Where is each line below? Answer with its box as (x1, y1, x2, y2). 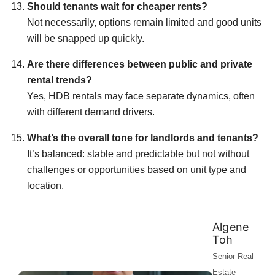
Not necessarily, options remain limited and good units (27, 17, 261, 28)
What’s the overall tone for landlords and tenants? (27, 132, 258, 143)
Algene (212, 220, 249, 233)
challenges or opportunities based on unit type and (27, 164, 246, 175)
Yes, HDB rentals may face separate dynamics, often (27, 90, 255, 101)
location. (27, 180, 64, 191)
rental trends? (27, 74, 92, 85)
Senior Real (212, 251, 254, 261)
